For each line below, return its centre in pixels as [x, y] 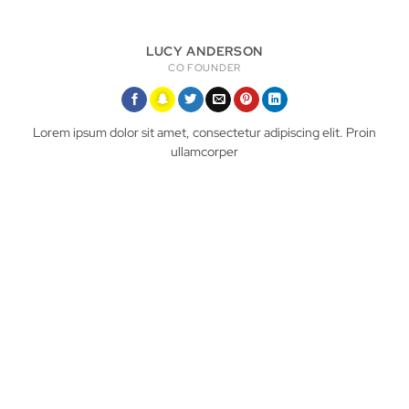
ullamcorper [204, 152]
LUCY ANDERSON [204, 51]
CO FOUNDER [204, 67]
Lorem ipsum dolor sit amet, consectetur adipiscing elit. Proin [204, 133]
